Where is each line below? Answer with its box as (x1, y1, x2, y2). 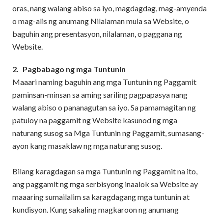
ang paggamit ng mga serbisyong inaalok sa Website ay (12, 179, 198, 189)
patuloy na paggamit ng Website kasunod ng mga (12, 115, 177, 125)
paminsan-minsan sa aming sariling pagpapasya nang (12, 90, 188, 99)
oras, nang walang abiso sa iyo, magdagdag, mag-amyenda (12, 3, 207, 13)
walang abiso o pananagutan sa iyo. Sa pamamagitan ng (12, 103, 196, 112)
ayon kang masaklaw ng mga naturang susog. (12, 141, 162, 150)
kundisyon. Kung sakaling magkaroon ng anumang (12, 205, 179, 214)
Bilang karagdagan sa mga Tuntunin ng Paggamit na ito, (12, 166, 197, 176)
